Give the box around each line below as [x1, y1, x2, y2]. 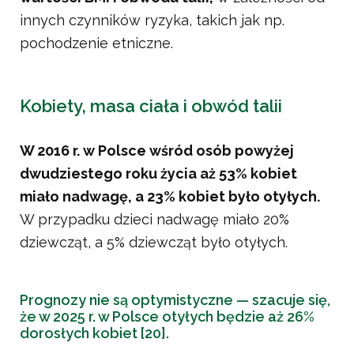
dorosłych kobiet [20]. [20, 325, 169, 342]
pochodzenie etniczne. [20, 35, 173, 52]
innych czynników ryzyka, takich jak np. [20, 12, 284, 29]
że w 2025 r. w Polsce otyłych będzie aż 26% [20, 308, 314, 326]
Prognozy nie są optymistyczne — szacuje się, [20, 292, 330, 309]
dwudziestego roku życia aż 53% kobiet [20, 165, 297, 183]
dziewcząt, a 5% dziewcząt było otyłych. [20, 234, 288, 251]
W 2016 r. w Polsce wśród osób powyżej [20, 142, 294, 160]
